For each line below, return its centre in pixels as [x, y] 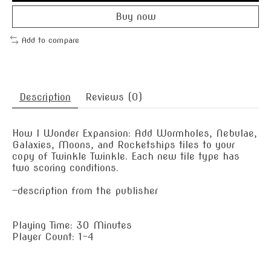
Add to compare [50, 40]
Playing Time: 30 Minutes [72, 225]
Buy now [135, 17]
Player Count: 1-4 [53, 237]
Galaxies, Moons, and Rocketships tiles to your [123, 145]
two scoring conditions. [65, 168]
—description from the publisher [85, 191]
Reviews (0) [114, 97]
